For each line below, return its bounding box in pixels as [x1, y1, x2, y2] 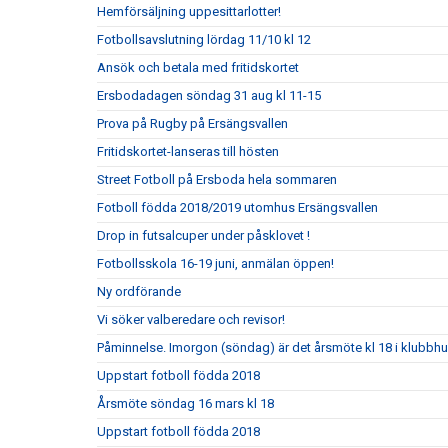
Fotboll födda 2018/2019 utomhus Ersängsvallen [97, 200, 378, 215]
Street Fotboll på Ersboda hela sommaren [97, 172, 337, 187]
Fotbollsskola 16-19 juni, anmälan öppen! [97, 256, 334, 271]
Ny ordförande [97, 284, 181, 299]
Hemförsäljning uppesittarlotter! [97, 4, 281, 19]
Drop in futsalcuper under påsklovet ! [97, 228, 310, 243]
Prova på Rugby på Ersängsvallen [97, 116, 288, 131]
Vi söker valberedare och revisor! [97, 312, 285, 327]
